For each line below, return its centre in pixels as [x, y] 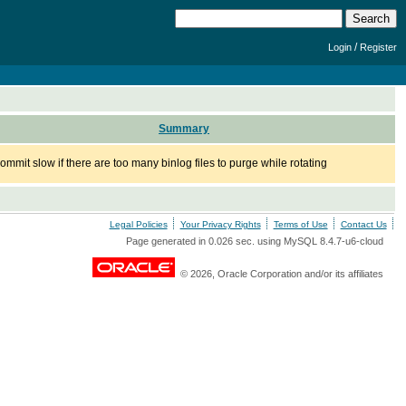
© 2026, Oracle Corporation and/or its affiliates [279, 274]
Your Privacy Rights [220, 224]
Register [378, 47]
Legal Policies [138, 224]
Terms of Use [300, 224]
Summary [184, 129]
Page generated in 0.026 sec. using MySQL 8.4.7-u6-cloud [254, 241]
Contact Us [363, 224]
